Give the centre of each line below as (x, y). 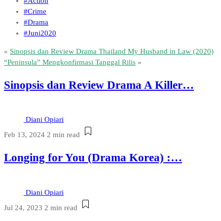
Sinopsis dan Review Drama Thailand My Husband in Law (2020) (112, 52)
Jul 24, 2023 (23, 207)
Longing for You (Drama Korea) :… (93, 158)
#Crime (35, 12)
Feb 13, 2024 (24, 135)
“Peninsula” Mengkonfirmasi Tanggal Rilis (70, 62)
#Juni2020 (40, 33)
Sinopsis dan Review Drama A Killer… (99, 85)
